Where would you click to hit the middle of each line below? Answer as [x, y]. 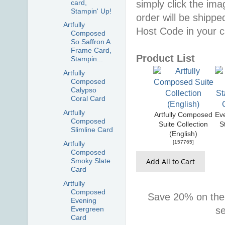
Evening [83, 200]
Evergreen [87, 209]
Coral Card [88, 99]
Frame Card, [91, 50]
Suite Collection [184, 124]
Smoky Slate [90, 160]
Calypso [83, 90]
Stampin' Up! [91, 11]
